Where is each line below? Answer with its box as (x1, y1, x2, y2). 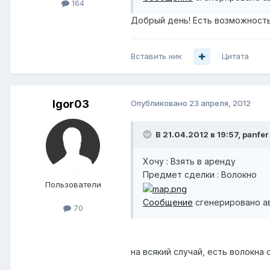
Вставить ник (131, 51, 182, 61)
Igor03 (52, 98, 89, 111)
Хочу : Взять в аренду (143, 156, 236, 167)
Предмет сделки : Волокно (143, 169, 257, 180)
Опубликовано (131, 98, 189, 108)
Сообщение (143, 196, 193, 207)
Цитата (222, 51, 249, 61)
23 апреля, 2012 (189, 98, 251, 108)
